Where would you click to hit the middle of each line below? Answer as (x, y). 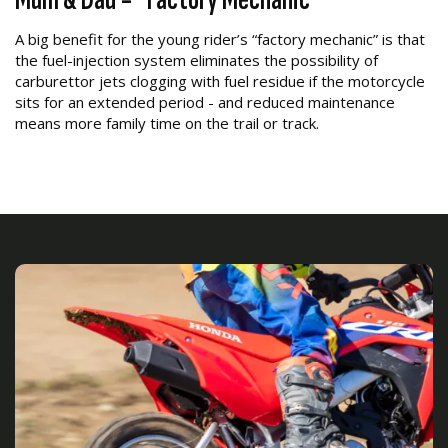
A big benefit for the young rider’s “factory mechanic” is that (220, 39)
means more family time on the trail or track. (167, 123)
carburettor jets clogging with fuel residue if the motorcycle (220, 81)
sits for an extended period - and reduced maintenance (205, 102)
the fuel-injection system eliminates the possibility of (196, 60)
